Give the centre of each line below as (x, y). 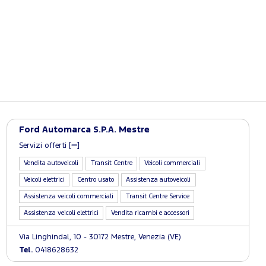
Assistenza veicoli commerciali (69, 196)
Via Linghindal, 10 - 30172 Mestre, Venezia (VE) (100, 237)
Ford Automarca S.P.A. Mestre (84, 130)
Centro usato (95, 180)
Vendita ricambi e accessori (150, 213)
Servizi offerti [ (45, 146)
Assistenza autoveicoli (159, 180)
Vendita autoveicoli (51, 164)
